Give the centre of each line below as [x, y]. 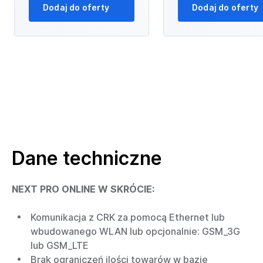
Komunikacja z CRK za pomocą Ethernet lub [128, 218]
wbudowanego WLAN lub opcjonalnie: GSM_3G [135, 232]
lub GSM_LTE [60, 246]
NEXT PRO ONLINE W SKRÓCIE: [83, 189]
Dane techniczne [87, 159]
